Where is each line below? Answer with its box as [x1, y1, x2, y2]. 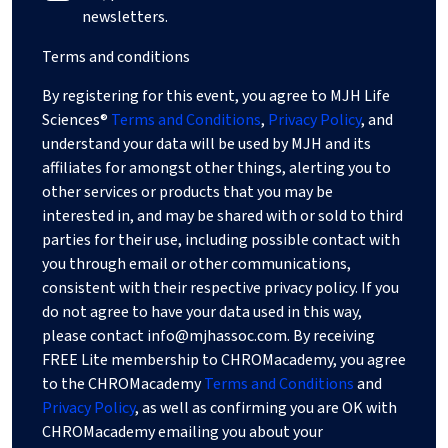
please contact [42, 325, 147, 348]
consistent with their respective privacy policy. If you [42, 277, 399, 300]
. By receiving [287, 325, 375, 348]
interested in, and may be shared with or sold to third [42, 205, 403, 228]
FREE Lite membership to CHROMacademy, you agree [42, 349, 406, 372]
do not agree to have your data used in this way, [42, 301, 362, 324]
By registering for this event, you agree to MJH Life [42, 85, 390, 108]
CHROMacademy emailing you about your [42, 421, 323, 444]
